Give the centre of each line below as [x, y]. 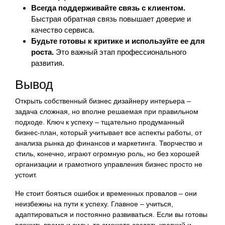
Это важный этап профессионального [120, 52]
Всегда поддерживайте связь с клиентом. [108, 8]
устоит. [26, 175]
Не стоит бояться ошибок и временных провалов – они [106, 193]
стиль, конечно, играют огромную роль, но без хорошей [107, 153]
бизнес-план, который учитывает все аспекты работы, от [108, 132]
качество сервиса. [63, 30]
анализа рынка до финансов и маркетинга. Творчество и [109, 143]
